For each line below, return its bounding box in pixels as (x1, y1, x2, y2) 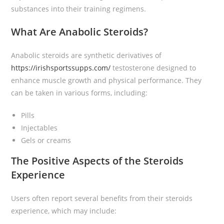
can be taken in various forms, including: (11, 88, 148, 97)
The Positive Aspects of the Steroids (11, 154, 184, 167)
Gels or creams (21, 135, 71, 145)
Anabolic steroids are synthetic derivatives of (11, 50, 162, 60)
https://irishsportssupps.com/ (11, 63, 111, 72)
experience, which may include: (11, 206, 117, 215)
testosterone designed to (110, 63, 196, 72)
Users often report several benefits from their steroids (11, 193, 193, 203)
